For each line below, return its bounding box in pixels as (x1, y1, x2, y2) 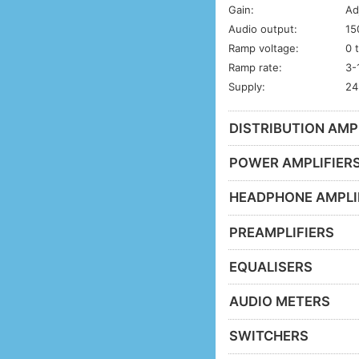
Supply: (228, 80, 266, 94)
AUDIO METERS (229, 293, 331, 310)
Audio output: (228, 22, 298, 36)
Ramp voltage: (228, 42, 300, 55)
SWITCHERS (229, 328, 309, 345)
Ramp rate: (228, 61, 283, 75)
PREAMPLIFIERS (229, 224, 335, 240)
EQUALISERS (229, 258, 313, 275)
